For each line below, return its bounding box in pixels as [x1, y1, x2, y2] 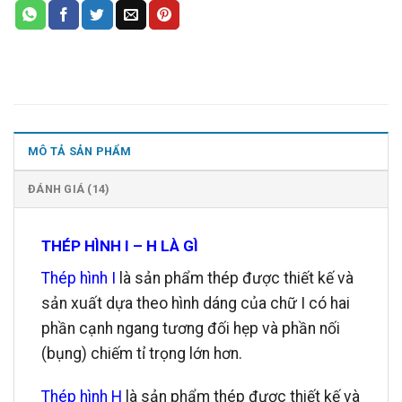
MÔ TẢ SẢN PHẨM [28, 144, 132, 159]
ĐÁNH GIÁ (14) [28, 182, 110, 197]
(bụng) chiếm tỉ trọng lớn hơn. [41, 344, 242, 363]
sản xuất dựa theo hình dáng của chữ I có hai [41, 293, 350, 312]
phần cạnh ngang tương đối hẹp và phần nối [41, 319, 340, 337]
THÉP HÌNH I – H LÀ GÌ [41, 237, 198, 256]
